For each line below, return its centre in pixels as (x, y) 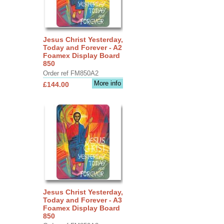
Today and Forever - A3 (82, 200)
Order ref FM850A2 (70, 73)
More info (107, 83)
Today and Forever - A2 (82, 47)
